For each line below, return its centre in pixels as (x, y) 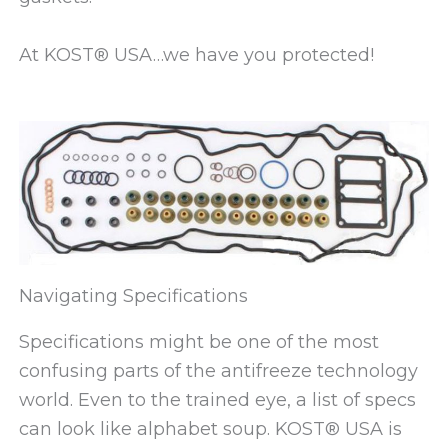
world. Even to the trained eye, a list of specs (217, 400)
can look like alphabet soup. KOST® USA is (210, 429)
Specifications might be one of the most (198, 342)
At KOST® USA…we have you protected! (196, 54)
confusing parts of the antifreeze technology (218, 371)
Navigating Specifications (133, 296)
